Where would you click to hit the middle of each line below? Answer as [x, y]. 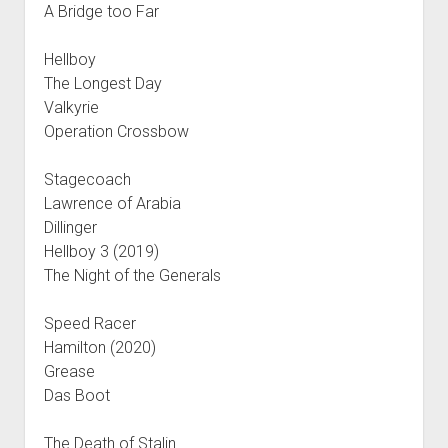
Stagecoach [87, 179]
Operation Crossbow [116, 131]
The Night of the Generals [132, 275]
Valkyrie [71, 107]
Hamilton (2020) [99, 347]
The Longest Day [102, 83]
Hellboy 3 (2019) [101, 251]
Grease [69, 371]
